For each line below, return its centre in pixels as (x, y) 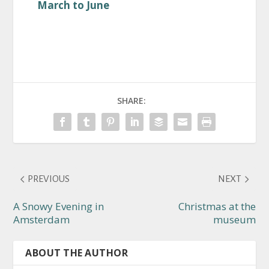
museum (234, 219)
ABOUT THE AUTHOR (77, 252)
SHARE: (131, 100)
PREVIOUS (49, 178)
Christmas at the (217, 206)
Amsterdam (42, 219)
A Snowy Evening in (59, 206)
